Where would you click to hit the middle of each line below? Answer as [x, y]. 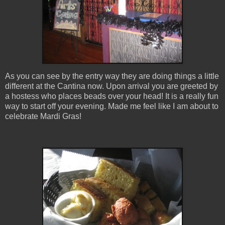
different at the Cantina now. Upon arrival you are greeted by [111, 86]
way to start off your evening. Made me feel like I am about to [112, 106]
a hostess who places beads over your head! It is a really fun [112, 96]
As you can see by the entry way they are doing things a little [112, 76]
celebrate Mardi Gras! [43, 117]
